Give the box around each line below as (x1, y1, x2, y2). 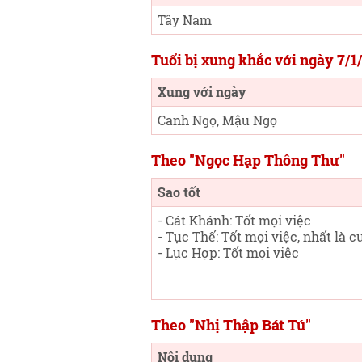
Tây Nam (158, 11, 212, 28)
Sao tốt (158, 183, 200, 200)
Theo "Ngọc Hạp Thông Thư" (151, 150, 345, 170)
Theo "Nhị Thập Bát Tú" (151, 315, 311, 335)
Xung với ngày (158, 83, 246, 100)
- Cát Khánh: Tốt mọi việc (158, 212, 311, 229)
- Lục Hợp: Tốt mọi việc (158, 244, 299, 261)
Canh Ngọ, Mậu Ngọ (158, 112, 277, 128)
